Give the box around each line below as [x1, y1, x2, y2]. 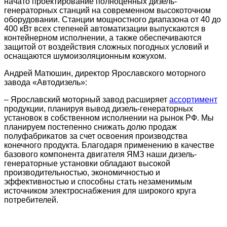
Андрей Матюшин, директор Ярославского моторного [4, 69, 206, 78]
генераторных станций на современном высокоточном [4, 6, 211, 15]
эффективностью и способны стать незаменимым [4, 177, 192, 186]
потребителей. [4, 196, 58, 205]
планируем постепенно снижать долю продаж [4, 123, 177, 132]
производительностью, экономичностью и [4, 168, 160, 177]
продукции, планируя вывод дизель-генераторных [4, 104, 193, 113]
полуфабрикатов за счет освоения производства [4, 132, 187, 141]
